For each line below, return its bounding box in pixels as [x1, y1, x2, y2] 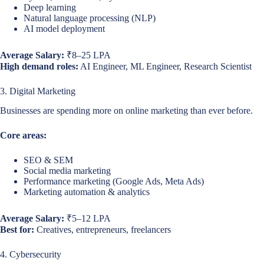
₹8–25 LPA [64, 50, 111, 61]
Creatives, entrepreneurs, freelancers [34, 224, 171, 235]
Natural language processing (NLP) [24, 13, 156, 24]
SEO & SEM [24, 154, 73, 165]
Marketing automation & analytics [24, 186, 150, 197]
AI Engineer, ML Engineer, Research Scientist [78, 61, 252, 72]
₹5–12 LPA [64, 213, 111, 223]
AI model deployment [24, 24, 105, 34]
